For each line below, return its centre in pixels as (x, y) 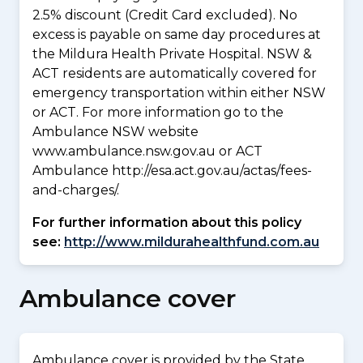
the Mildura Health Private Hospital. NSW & (172, 54)
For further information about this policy (167, 222)
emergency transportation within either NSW (179, 93)
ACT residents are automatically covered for (175, 73)
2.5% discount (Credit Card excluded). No (165, 15)
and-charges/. (76, 190)
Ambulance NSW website (115, 132)
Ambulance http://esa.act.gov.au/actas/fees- (172, 171)
